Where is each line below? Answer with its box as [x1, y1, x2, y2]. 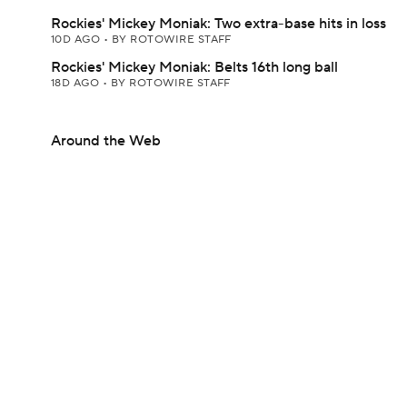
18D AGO [51, 76, 103, 90]
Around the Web [51, 132, 161, 150]
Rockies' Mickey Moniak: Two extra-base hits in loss [51, 15, 386, 33]
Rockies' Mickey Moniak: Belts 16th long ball [51, 58, 338, 76]
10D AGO [51, 33, 104, 46]
